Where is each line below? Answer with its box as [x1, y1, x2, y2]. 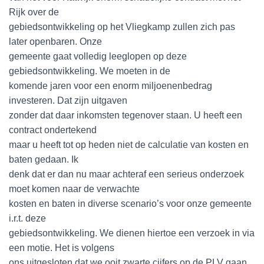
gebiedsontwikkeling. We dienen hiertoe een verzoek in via [9, 228, 255, 238]
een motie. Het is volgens [9, 243, 114, 253]
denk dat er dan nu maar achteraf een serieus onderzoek [9, 169, 244, 179]
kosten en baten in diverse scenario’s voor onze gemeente [9, 199, 252, 209]
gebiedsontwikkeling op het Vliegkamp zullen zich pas [9, 22, 235, 32]
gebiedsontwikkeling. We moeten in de [9, 66, 170, 76]
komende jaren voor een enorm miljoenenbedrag [9, 81, 212, 91]
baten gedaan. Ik [9, 154, 78, 164]
